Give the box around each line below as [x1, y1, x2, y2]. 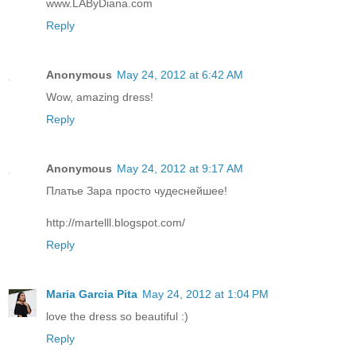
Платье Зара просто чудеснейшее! [46, 184, 227, 198]
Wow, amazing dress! [46, 91, 153, 104]
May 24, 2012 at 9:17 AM [117, 162, 243, 176]
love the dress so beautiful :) [46, 310, 188, 323]
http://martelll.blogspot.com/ [46, 216, 185, 230]
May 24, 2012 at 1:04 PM [142, 288, 269, 301]
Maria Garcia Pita [46, 288, 137, 301]
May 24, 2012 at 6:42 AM [117, 68, 243, 82]
